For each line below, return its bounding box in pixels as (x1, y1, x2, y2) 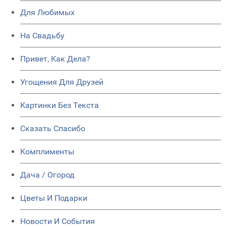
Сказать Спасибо (20, 124, 85, 134)
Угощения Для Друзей (20, 77, 103, 87)
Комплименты (20, 147, 74, 157)
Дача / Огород (20, 170, 75, 180)
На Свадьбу (20, 31, 65, 41)
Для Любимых (20, 8, 75, 18)
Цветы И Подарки (20, 193, 87, 203)
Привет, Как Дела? (20, 54, 90, 64)
